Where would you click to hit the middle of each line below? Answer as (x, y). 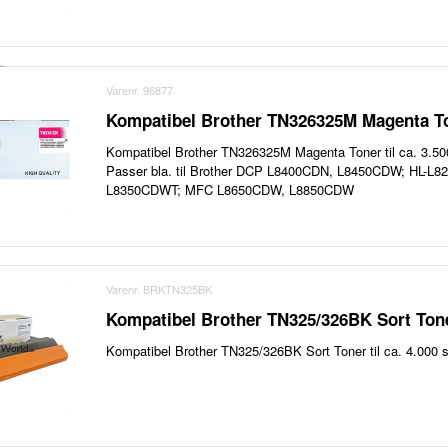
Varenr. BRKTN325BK (159, 289)
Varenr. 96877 (140, 89)
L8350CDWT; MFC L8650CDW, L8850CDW (230, 189)
